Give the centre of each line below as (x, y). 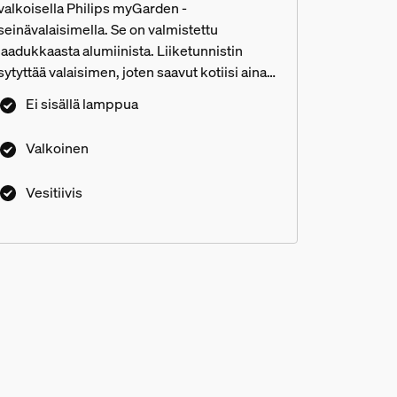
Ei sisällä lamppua (82, 104)
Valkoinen (57, 148)
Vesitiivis (54, 192)
